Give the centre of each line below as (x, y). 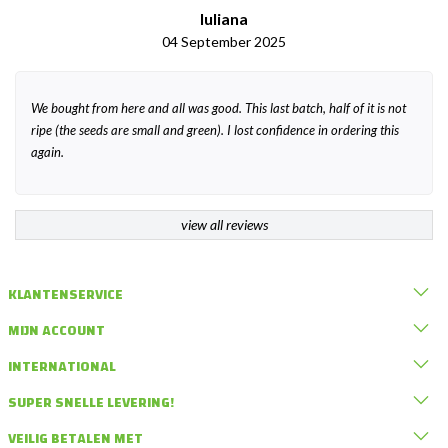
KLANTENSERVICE (65, 295)
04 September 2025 (224, 41)
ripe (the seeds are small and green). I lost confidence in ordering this (215, 129)
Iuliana (224, 18)
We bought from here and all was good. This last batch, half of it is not (218, 107)
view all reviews (224, 224)
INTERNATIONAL (61, 367)
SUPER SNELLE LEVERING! (90, 403)
